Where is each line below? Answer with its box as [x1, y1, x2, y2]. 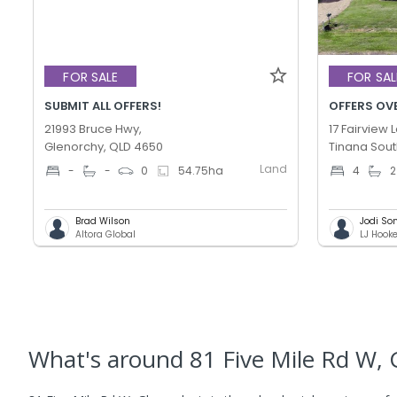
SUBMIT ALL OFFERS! [44, 97, 162, 115]
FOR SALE [63, 67, 119, 86]
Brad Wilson [75, 214, 131, 229]
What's [28, 343, 107, 376]
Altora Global [75, 228, 136, 242]
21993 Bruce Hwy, [44, 121, 143, 138]
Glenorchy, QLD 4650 [44, 138, 164, 156]
